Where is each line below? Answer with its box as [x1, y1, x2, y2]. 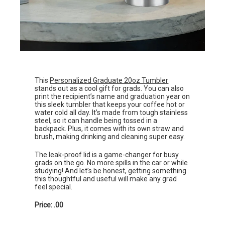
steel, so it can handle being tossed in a [35, 117, 158, 125]
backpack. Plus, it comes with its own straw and [35, 125, 184, 133]
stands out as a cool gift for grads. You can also [35, 84, 184, 93]
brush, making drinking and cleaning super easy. [35, 133, 185, 141]
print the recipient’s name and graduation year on [35, 92, 190, 101]
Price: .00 [35, 201, 64, 209]
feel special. [35, 183, 74, 191]
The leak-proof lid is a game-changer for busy [35, 151, 179, 159]
